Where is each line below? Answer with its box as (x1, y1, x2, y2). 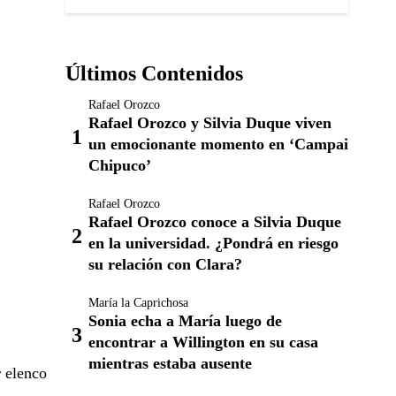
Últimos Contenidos (65, 62, 243, 85)
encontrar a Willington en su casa (88, 333, 318, 351)
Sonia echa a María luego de (88, 312, 282, 330)
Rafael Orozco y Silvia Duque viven (88, 114, 331, 132)
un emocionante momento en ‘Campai (88, 135, 348, 153)
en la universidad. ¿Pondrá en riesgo (88, 234, 339, 252)
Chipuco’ (88, 156, 151, 174)
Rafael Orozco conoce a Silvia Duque (88, 213, 341, 231)
